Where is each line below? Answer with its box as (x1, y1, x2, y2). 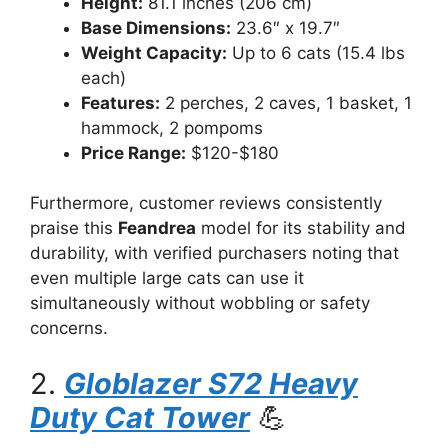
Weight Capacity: (81, 42, 227, 63)
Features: (81, 92, 160, 113)
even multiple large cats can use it (30, 268, 304, 288)
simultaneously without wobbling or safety (30, 293, 370, 313)
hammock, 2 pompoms (81, 117, 263, 138)
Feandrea (118, 218, 196, 238)
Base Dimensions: (81, 17, 231, 38)
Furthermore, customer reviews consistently (30, 193, 382, 213)
